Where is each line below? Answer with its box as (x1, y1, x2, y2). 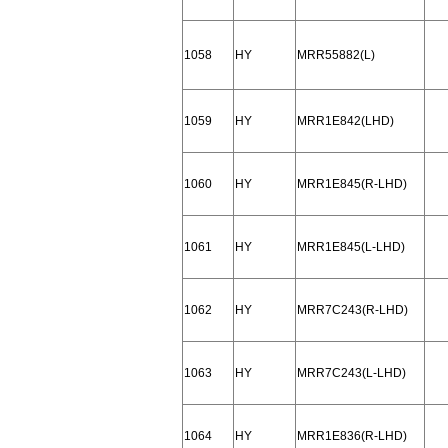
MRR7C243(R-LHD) (297, 303, 408, 317)
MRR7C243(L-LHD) (297, 366, 406, 380)
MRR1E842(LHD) (297, 114, 394, 128)
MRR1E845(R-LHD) (297, 177, 407, 191)
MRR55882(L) (297, 48, 375, 62)
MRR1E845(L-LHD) (297, 240, 405, 254)
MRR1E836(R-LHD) (297, 429, 407, 443)
